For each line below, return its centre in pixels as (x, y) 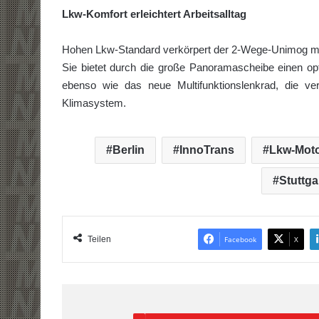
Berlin (129, 150)
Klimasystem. (94, 103)
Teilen (99, 239)
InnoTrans (207, 150)
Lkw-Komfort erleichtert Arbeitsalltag (154, 14)
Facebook (240, 239)
